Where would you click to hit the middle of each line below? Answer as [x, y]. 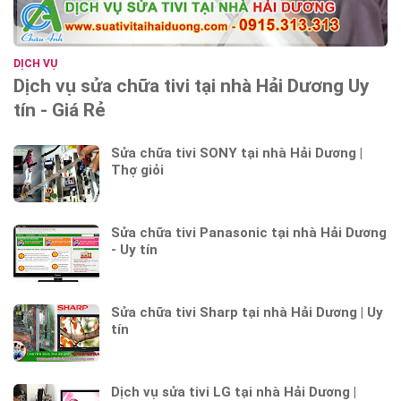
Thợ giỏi [137, 171]
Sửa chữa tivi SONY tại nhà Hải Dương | [237, 154]
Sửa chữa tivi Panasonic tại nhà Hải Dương [249, 233]
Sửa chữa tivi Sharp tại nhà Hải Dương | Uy [247, 313]
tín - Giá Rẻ [60, 111]
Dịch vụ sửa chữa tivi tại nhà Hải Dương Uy [192, 86]
